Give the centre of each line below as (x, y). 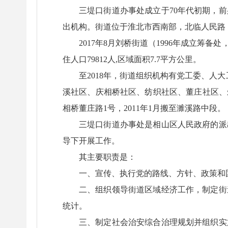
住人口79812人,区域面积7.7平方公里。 (132, 59)
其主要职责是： (107, 157)
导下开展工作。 (91, 141)
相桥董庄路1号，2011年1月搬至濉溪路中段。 (144, 108)
